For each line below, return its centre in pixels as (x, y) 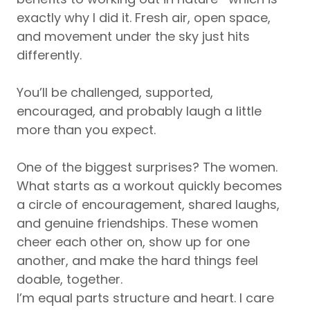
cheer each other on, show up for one (133, 242)
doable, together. (70, 280)
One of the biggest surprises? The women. (147, 167)
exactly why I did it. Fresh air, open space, (144, 18)
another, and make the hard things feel (137, 261)
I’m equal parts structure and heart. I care (145, 298)
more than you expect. (86, 130)
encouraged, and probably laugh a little (139, 111)
